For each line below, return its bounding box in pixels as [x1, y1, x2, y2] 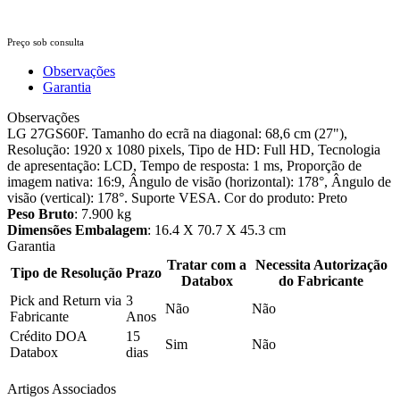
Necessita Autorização [254, 256, 387, 272]
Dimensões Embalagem [7, 221, 147, 237]
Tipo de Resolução [10, 264, 122, 280]
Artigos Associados [7, 380, 116, 396]
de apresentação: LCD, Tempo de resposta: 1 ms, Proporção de [7, 157, 362, 173]
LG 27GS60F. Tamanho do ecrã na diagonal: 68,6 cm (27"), [7, 125, 347, 141]
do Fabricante [279, 272, 363, 288]
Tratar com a [167, 256, 246, 272]
